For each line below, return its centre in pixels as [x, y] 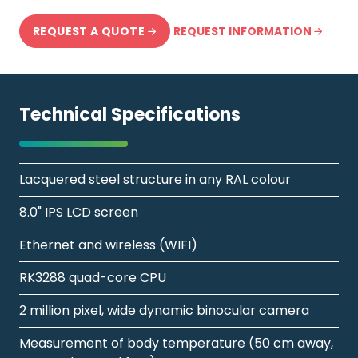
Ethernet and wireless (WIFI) [108, 245]
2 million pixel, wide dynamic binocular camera [164, 310]
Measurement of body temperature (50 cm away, [176, 343]
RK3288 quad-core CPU [93, 277]
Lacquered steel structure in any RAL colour [155, 179]
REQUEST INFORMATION [244, 31]
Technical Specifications [130, 114]
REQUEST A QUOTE [89, 31]
